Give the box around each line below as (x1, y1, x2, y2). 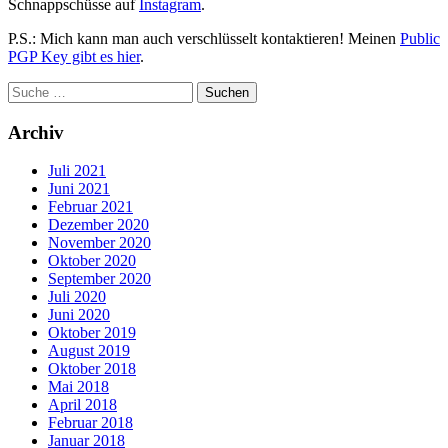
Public (400, 29, 440, 47)
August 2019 (48, 342, 130, 360)
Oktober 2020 (48, 252, 136, 270)
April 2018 (48, 396, 117, 414)
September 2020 (48, 270, 151, 288)
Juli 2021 (48, 162, 106, 180)
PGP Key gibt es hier (8, 47, 140, 65)
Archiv (8, 121, 64, 143)
